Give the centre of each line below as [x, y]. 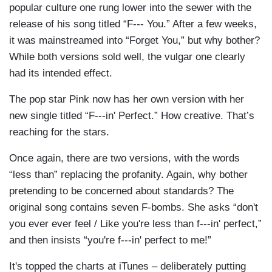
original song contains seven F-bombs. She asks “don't [134, 208]
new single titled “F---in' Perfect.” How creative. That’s [132, 116]
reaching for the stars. [59, 132]
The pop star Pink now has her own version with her [127, 100]
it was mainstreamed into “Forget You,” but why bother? [134, 41]
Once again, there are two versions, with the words [124, 158]
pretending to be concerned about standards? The [121, 191]
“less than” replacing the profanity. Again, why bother [128, 175]
